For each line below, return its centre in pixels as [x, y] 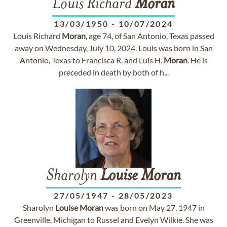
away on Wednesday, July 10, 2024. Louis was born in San [113, 48]
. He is [197, 60]
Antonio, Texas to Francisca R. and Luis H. [91, 60]
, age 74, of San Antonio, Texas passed [150, 36]
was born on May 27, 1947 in [154, 207]
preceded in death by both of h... [113, 72]
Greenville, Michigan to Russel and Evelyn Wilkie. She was [113, 220]
